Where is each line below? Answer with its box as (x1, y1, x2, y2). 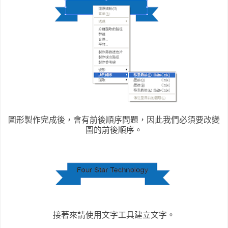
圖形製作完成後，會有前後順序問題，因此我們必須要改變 (8, 115, 220, 124)
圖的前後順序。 (85, 125, 142, 134)
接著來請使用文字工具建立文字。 (53, 210, 175, 219)
